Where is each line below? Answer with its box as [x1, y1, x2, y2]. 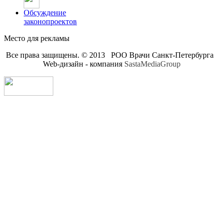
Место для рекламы [4, 34, 70, 43]
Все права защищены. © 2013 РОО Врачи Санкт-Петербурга [5, 51, 216, 60]
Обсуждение [24, 8, 66, 17]
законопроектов [24, 17, 77, 26]
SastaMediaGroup [124, 60, 181, 69]
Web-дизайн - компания [40, 60, 124, 69]
